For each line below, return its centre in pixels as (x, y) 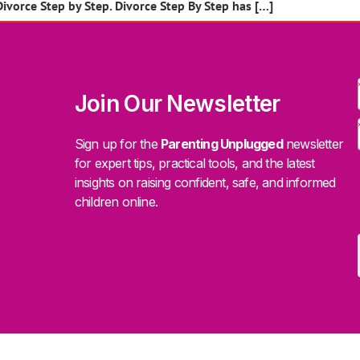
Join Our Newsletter (177, 104)
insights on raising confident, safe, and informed (205, 183)
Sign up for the (117, 144)
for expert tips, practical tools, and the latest (194, 164)
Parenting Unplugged (221, 144)
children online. (116, 202)
